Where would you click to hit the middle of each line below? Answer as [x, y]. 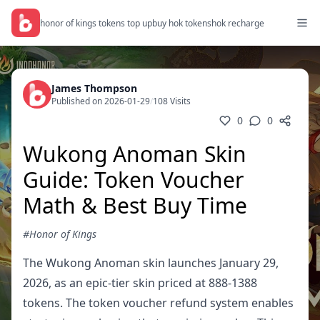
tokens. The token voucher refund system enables [158, 303]
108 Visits [172, 101]
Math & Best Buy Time [135, 205]
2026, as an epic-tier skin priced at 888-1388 [140, 283]
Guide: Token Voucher [133, 180]
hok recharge [238, 23]
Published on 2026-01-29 [101, 101]
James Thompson [94, 88]
